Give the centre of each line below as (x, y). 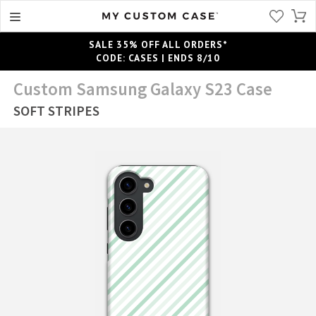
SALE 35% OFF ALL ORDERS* (158, 44)
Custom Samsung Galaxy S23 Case (143, 89)
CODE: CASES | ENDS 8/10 (158, 57)
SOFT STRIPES (57, 110)
